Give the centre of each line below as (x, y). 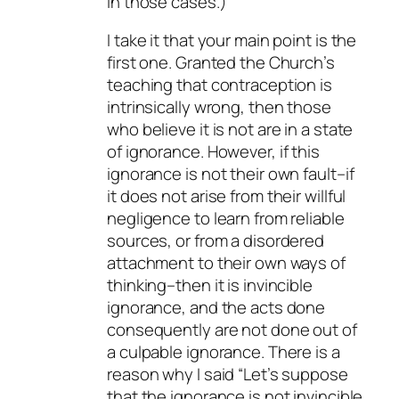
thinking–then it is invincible (210, 285)
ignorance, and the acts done (216, 308)
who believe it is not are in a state (230, 130)
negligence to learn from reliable (226, 219)
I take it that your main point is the (232, 41)
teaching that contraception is (220, 85)
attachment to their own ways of (226, 263)
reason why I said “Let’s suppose (228, 375)
